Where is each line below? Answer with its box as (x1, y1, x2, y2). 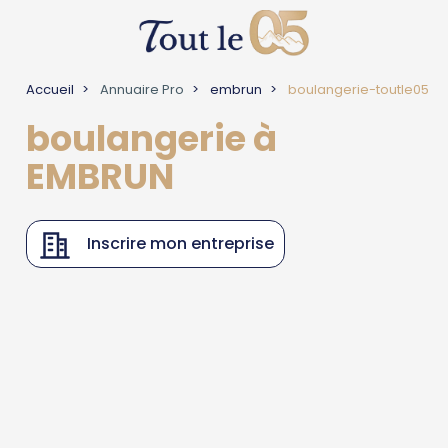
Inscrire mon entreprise (87, 232, 275, 255)
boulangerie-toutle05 (285, 80, 430, 99)
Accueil (26, 80, 75, 99)
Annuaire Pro (97, 80, 185, 99)
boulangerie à (26, 114, 278, 163)
